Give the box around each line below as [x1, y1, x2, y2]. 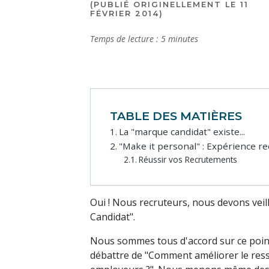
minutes [168, 33, 198, 45]
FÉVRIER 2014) [90, 9, 163, 19]
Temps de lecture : [90, 33, 159, 45]
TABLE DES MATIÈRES [110, 109, 242, 124]
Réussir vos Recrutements [138, 154, 237, 166]
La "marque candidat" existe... [119, 125, 246, 138]
